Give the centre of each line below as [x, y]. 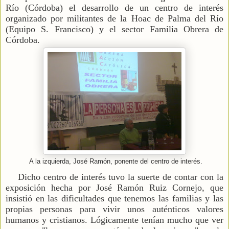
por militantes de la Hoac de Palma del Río [137, 19]
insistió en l [28, 199]
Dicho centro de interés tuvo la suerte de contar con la [114, 177]
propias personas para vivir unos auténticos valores [114, 209]
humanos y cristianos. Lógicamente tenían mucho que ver [114, 220]
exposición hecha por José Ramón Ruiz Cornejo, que [114, 188]
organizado [28, 19]
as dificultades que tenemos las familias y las [137, 199]
